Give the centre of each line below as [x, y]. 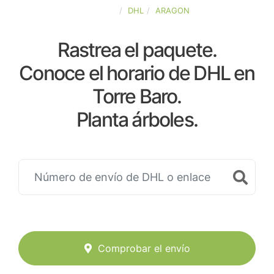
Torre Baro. [137, 96]
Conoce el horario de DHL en [137, 73]
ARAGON [172, 10]
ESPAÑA [100, 10]
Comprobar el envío [144, 249]
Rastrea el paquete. [137, 50]
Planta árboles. [137, 120]
